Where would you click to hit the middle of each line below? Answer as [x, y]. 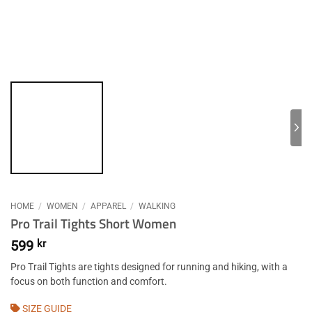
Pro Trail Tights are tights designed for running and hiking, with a [149, 266]
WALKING [157, 206]
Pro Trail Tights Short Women [93, 223]
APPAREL [108, 206]
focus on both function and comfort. [89, 281]
